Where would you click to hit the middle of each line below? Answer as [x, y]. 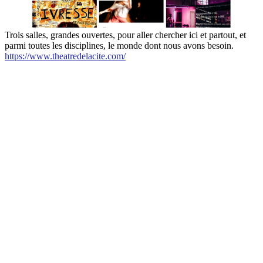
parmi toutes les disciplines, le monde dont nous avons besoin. [119, 46]
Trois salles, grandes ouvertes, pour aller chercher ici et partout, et [125, 35]
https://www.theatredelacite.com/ [65, 56]
